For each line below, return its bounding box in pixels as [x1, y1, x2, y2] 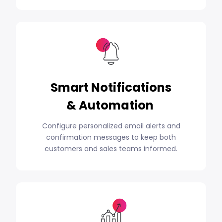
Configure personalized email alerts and [42, 120, 180, 131]
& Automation [66, 97, 156, 113]
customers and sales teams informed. [45, 143, 177, 154]
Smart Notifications [51, 79, 171, 96]
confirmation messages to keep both [46, 132, 176, 142]
